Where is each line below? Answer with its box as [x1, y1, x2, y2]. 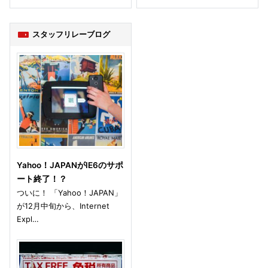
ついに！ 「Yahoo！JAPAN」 [17, 188, 123, 198]
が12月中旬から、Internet [17, 201, 110, 211]
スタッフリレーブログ [32, 29, 110, 39]
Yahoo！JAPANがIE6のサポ [17, 160, 124, 170]
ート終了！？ [17, 174, 68, 184]
